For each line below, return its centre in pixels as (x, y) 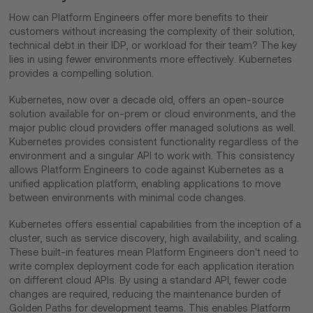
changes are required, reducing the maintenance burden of (145, 294)
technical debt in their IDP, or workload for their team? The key (153, 46)
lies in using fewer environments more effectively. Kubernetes (151, 60)
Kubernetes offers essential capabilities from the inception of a (155, 225)
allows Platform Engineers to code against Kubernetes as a (147, 170)
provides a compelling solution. (82, 74)
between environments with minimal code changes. (128, 198)
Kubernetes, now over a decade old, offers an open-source (147, 100)
